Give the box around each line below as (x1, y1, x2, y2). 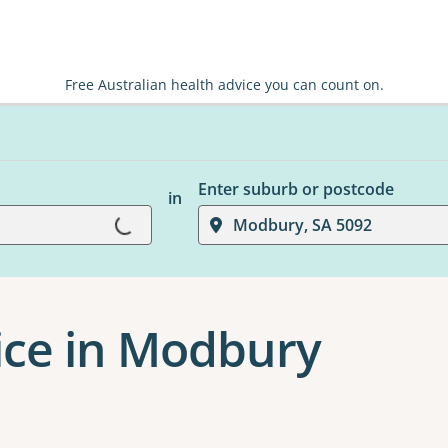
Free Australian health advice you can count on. (64, 75, 384, 94)
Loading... (60, 208, 136, 255)
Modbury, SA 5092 (232, 214, 372, 236)
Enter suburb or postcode (197, 178, 394, 200)
